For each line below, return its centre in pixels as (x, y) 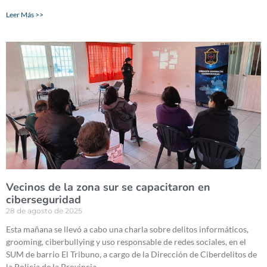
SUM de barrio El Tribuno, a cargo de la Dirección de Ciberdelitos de (131, 254)
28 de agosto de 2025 (44, 211)
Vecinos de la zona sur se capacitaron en (108, 187)
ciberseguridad (44, 200)
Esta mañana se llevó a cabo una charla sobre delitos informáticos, (127, 229)
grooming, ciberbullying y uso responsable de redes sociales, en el (126, 242)
